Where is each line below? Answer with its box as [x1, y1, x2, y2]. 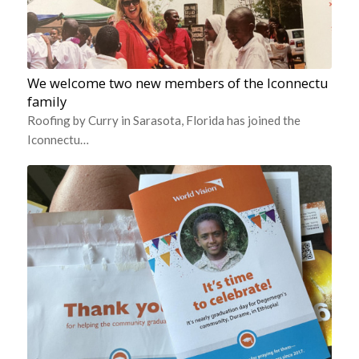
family [26, 91, 67, 111]
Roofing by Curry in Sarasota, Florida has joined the [26, 112, 301, 127]
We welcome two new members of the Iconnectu [26, 73, 329, 92]
